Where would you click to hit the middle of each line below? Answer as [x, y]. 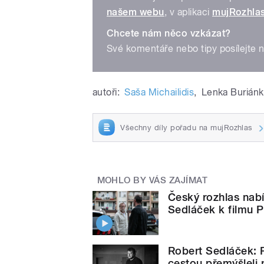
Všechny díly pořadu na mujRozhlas [187, 127]
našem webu [136, 12]
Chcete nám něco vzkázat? [169, 33]
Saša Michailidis [159, 92]
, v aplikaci [188, 12]
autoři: [106, 92]
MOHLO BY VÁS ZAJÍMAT [152, 181]
